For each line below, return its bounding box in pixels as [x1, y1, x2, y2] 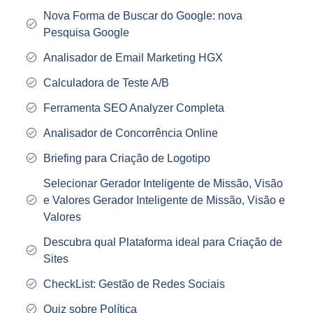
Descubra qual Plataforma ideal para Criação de [43, 236, 282, 249]
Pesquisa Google [43, 27, 129, 39]
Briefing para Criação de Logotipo [43, 152, 210, 165]
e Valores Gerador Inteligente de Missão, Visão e [43, 194, 285, 207]
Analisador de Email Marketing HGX [43, 52, 223, 64]
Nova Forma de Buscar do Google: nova [43, 10, 242, 22]
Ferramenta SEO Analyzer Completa [43, 102, 224, 115]
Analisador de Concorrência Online [43, 127, 218, 140]
